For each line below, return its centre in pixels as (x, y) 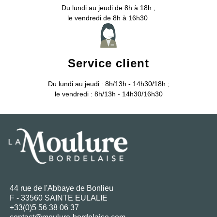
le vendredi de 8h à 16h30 (108, 18)
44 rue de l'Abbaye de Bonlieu (62, 188)
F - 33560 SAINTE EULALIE (59, 198)
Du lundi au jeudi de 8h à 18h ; (108, 8)
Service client (108, 63)
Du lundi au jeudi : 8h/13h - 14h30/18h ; (108, 84)
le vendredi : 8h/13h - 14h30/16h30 (108, 94)
